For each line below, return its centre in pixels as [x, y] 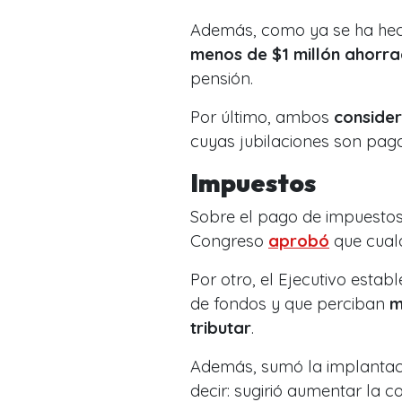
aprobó [299, 240]
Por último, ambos [262, 117]
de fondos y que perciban [290, 303]
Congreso [229, 240]
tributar [221, 328]
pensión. [222, 78]
